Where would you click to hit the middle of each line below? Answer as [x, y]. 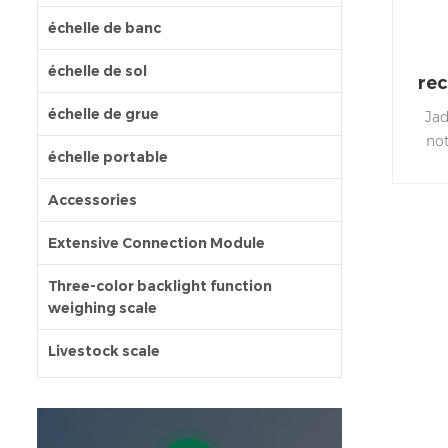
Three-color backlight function [160, 286]
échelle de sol [97, 71]
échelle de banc [104, 28]
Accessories [92, 200]
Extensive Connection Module [156, 243]
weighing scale [102, 308]
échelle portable [108, 157]
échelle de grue [103, 114]
